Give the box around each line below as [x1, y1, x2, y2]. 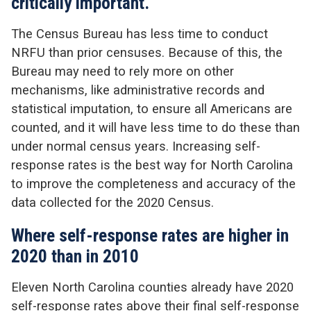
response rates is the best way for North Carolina [11, 158, 293, 173]
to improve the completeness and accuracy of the [11, 176, 296, 192]
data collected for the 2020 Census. [11, 195, 214, 210]
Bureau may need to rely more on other [11, 64, 234, 79]
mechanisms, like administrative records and [11, 83, 264, 98]
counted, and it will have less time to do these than [11, 120, 300, 135]
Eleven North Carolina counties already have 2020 [11, 279, 294, 294]
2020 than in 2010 [11, 245, 139, 267]
